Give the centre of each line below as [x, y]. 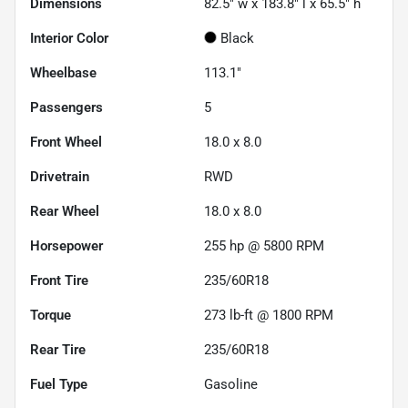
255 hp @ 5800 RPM [264, 246]
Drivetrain [60, 177]
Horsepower [66, 246]
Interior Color [69, 39]
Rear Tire [58, 350]
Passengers [66, 108]
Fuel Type [59, 385]
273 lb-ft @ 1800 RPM [269, 316]
